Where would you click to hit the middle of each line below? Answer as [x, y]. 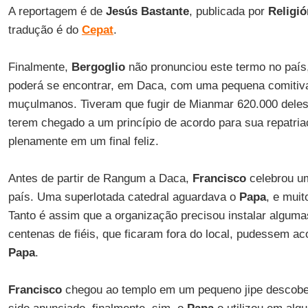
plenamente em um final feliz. [83, 141]
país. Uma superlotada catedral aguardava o [123, 197]
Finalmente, [40, 67]
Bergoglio [98, 67]
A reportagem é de [57, 11]
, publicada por [228, 11]
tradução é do [45, 30]
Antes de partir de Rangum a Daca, [100, 178]
